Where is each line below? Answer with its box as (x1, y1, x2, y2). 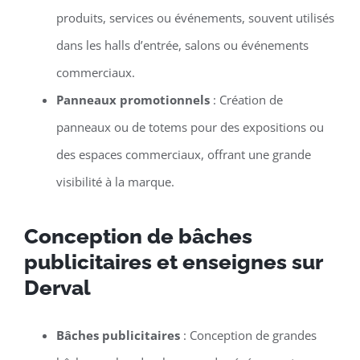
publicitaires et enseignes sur (23, 249, 322, 274)
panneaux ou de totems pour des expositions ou (55, 118, 324, 135)
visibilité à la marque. (55, 173, 174, 190)
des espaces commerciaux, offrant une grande (55, 145, 311, 162)
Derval (23, 275, 91, 300)
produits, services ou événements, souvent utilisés (55, 9, 334, 26)
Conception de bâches (23, 223, 252, 248)
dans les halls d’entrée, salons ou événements (55, 36, 309, 53)
